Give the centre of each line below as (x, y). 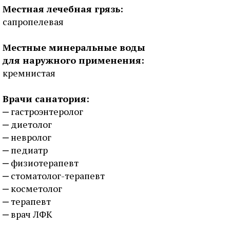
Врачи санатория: (46, 99)
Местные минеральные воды (74, 47)
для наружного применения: (73, 60)
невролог (31, 137)
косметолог (36, 188)
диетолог (31, 124)
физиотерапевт (45, 163)
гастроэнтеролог (47, 111)
